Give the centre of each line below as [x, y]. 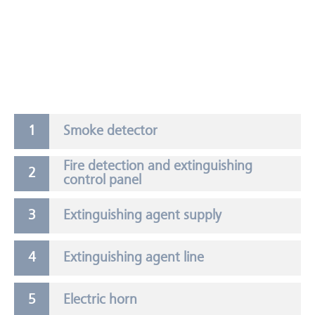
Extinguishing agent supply [142, 216]
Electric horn [100, 300]
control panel [102, 181]
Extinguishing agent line [134, 258]
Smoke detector [110, 131]
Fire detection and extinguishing [158, 167]
